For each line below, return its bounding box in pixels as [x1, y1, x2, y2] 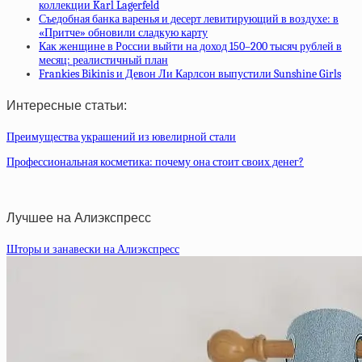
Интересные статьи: [6, 98, 127, 112]
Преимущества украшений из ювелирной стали [6, 129, 236, 144]
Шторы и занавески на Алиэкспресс [6, 242, 179, 257]
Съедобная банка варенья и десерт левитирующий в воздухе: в [39, 12, 339, 27]
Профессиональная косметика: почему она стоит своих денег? [6, 154, 304, 169]
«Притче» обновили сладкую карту [39, 26, 208, 40]
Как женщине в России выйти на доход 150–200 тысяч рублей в [39, 40, 342, 54]
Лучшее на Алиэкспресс [6, 211, 151, 225]
